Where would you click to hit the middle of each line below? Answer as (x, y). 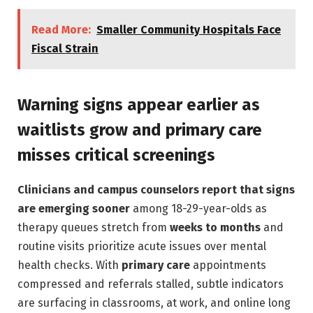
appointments (228, 265)
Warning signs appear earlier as (139, 104)
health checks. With (70, 265)
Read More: (61, 30)
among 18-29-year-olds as (198, 208)
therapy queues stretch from (94, 227)
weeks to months (215, 227)
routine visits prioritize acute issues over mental (142, 246)
